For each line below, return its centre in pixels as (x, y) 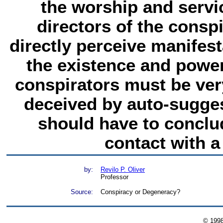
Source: (82, 192)
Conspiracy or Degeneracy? (140, 192)
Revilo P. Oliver (123, 169)
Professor (114, 177)
